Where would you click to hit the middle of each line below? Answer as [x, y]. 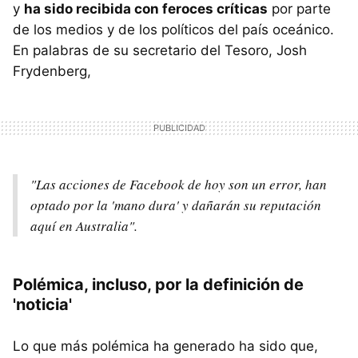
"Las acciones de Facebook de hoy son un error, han [179, 184]
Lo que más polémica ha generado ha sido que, [165, 346]
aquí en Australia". [84, 225]
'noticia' [42, 304]
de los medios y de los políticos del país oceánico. [173, 29]
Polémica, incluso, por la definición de [158, 284]
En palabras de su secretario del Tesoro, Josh [160, 50]
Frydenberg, [52, 71]
